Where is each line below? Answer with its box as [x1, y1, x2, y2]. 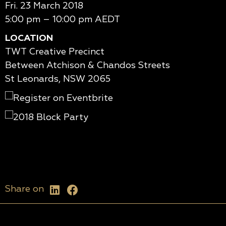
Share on [5, 183, 44, 195]
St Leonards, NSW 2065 [5, 73, 110, 85]
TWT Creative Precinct [5, 46, 104, 58]
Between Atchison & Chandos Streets [5, 60, 170, 72]
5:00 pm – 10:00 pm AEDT [5, 14, 120, 26]
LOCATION [5, 32, 53, 44]
